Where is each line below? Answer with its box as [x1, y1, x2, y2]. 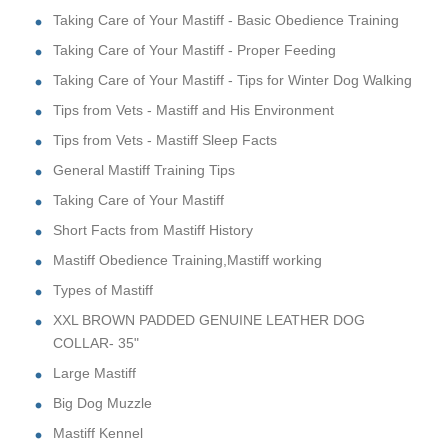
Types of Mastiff [53, 281, 153, 298]
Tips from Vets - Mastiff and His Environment [53, 101, 334, 118]
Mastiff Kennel [53, 424, 143, 441]
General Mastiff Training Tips [53, 161, 235, 178]
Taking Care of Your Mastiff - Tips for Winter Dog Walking [53, 71, 412, 88]
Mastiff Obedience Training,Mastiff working [53, 251, 322, 268]
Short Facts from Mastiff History [53, 221, 253, 238]
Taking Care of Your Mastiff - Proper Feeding [53, 41, 336, 58]
